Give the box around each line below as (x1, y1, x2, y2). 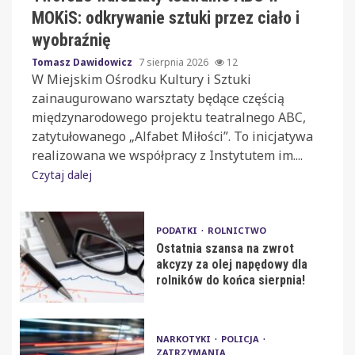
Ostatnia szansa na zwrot (155, 241, 294, 257)
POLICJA (220, 332, 261, 345)
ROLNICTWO (207, 224, 266, 237)
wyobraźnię (32, 29, 111, 50)
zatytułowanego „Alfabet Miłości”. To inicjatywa (32, 127, 313, 145)
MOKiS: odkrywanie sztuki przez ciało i (32, 7, 300, 28)
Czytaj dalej (32, 166, 92, 182)
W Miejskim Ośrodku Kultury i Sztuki (32, 70, 251, 88)
